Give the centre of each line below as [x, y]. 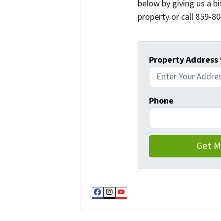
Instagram [133, 200]
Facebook [120, 200]
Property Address [184, 60]
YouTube [142, 200]
